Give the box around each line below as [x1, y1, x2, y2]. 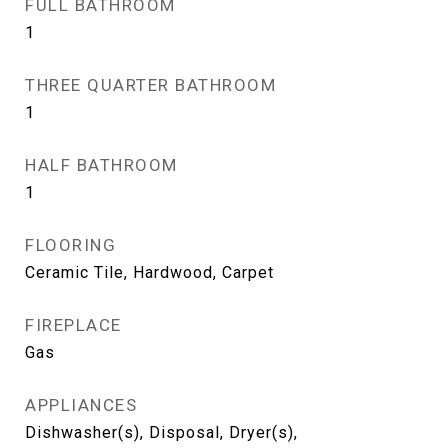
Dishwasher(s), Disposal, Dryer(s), [25, 423, 298, 442]
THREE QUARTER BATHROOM [25, 75, 276, 95]
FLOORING [25, 235, 116, 255]
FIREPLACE [25, 315, 122, 335]
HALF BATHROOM [25, 155, 178, 175]
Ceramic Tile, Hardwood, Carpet [25, 263, 274, 282]
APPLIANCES [25, 395, 137, 415]
